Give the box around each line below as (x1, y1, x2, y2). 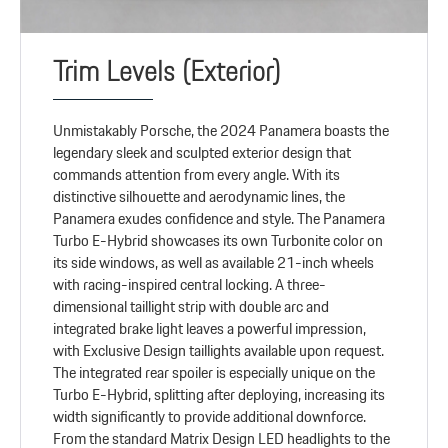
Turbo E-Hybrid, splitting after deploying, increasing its (53, 382, 386, 408)
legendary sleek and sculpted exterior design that (53, 140, 352, 166)
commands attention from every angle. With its (53, 162, 341, 188)
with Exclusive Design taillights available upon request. (53, 338, 385, 364)
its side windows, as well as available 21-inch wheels (53, 250, 375, 276)
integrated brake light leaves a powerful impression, (53, 316, 367, 342)
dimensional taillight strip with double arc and (53, 294, 330, 320)
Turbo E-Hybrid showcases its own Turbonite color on (53, 228, 384, 254)
